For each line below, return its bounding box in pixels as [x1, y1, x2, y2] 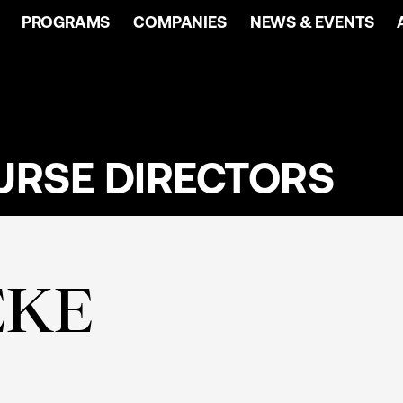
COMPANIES [133, 12, 227, 31]
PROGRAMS [21, 12, 111, 31]
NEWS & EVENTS [249, 12, 374, 31]
